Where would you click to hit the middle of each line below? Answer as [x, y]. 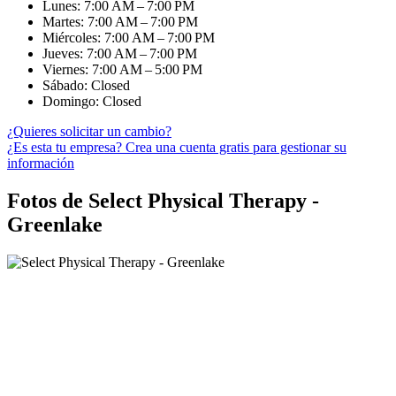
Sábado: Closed [86, 85]
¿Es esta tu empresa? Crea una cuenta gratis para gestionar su [177, 147]
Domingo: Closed [92, 101]
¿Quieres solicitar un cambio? [89, 131]
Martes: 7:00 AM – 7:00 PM [120, 21]
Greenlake [55, 224]
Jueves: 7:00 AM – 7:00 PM [120, 53]
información [41, 163]
